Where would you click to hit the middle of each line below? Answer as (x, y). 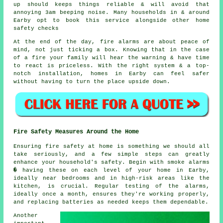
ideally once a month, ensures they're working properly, (111, 194)
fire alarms (119, 42)
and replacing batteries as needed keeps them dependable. (111, 202)
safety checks (36, 28)
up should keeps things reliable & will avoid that (111, 4)
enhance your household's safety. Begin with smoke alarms (111, 163)
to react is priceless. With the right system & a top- (111, 65)
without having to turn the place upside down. (92, 81)
